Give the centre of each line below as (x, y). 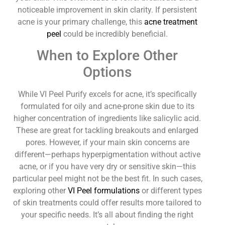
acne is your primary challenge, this (81, 22)
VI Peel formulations (103, 191)
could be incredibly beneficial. (115, 34)
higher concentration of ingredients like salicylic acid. (107, 119)
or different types (171, 191)
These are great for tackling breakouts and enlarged (107, 131)
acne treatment (171, 22)
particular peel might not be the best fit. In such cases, (107, 179)
